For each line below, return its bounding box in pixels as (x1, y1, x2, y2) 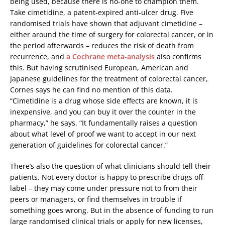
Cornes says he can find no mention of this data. (10, 84, 173, 94)
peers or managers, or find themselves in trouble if (10, 194, 182, 204)
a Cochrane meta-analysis (66, 51, 155, 61)
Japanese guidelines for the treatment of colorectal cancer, (10, 73, 208, 83)
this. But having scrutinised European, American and (10, 62, 188, 72)
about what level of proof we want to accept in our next (10, 129, 196, 139)
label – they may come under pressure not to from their (10, 183, 197, 193)
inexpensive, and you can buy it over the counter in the (10, 106, 196, 117)
